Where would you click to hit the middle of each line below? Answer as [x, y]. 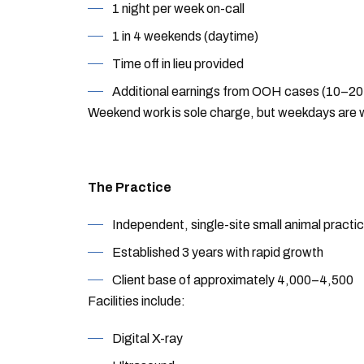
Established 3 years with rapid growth [217, 252]
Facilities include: [136, 301]
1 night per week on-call [178, 9]
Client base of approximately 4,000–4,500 [232, 280]
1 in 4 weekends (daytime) [185, 36]
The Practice [129, 187]
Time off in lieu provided [178, 64]
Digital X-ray [147, 338]
